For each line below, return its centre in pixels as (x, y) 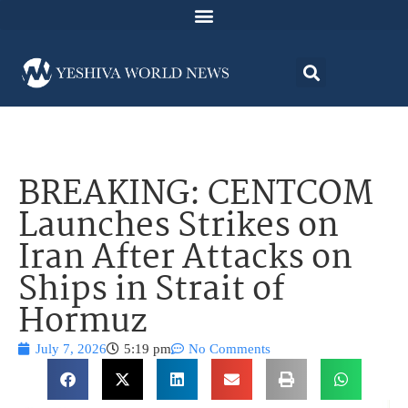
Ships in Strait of (151, 291)
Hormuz (82, 323)
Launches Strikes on (178, 228)
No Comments (229, 349)
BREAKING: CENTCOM (196, 196)
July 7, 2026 (71, 349)
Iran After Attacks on (185, 260)
